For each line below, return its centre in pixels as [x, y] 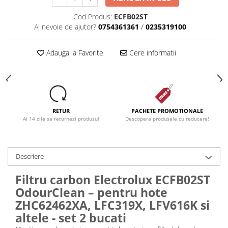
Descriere [30, 156]
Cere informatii [151, 53]
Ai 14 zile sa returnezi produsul [61, 119]
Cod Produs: [92, 17]
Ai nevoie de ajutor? [65, 27]
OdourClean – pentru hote [91, 193]
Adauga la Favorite [74, 53]
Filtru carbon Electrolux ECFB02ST [113, 180]
